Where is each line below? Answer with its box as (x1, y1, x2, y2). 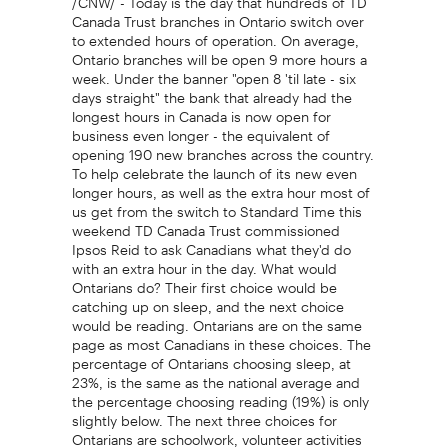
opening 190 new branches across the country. (71, 132, 374, 163)
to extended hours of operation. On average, (71, 18, 359, 49)
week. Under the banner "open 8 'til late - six (71, 56, 356, 87)
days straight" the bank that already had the (71, 75, 352, 106)
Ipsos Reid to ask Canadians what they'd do (71, 227, 351, 258)
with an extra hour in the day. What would (71, 246, 337, 277)
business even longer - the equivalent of (71, 113, 330, 144)
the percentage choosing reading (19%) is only (71, 379, 369, 410)
